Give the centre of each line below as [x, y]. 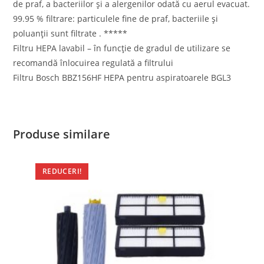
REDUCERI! [62, 171]
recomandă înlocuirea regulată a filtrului [93, 62]
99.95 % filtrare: [44, 18]
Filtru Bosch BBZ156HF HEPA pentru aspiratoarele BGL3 [122, 77]
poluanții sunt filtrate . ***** [70, 33]
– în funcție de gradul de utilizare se [159, 48]
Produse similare [62, 134]
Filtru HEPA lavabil [49, 48]
